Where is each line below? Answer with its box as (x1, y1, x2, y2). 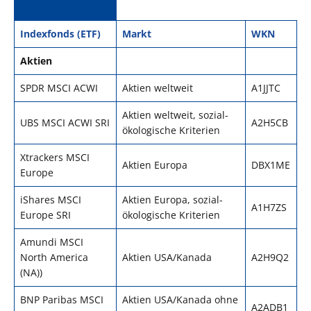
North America (20, 251, 88, 264)
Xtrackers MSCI (20, 151, 90, 165)
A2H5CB (251, 116, 288, 130)
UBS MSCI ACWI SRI (20, 116, 110, 130)
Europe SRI (20, 208, 71, 222)
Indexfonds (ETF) (20, 27, 101, 41)
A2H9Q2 (251, 251, 289, 264)
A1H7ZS (251, 201, 287, 215)
